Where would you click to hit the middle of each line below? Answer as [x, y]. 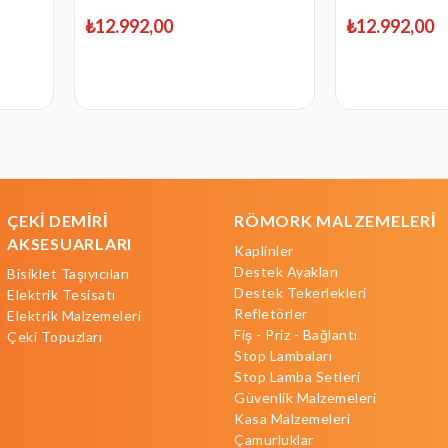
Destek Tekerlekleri [300, 293]
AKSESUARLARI [69, 244]
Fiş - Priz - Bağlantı [296, 335]
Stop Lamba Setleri [297, 377]
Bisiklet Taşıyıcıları [68, 274]
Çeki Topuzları [54, 337]
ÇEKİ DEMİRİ [57, 221]
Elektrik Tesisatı [61, 295]
